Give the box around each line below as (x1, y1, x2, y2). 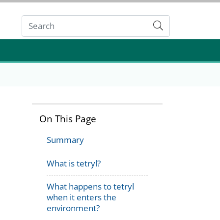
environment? (47, 202, 100, 214)
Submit (158, 20, 185, 31)
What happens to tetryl (47, 181, 135, 192)
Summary (47, 134, 84, 145)
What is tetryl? (47, 157, 101, 169)
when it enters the (47, 192, 117, 203)
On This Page (39, 112, 97, 125)
